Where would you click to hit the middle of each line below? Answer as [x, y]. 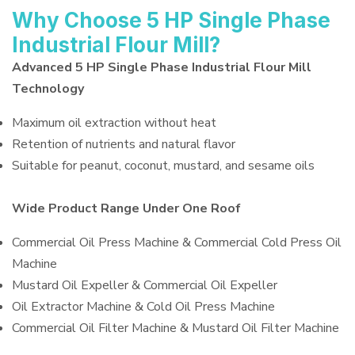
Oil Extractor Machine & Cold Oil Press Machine [143, 307]
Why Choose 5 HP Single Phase [171, 20]
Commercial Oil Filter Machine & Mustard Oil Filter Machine [176, 328]
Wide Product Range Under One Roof [126, 208]
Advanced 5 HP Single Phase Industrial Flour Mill [162, 67]
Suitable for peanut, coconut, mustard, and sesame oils [163, 166]
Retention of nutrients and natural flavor [124, 144]
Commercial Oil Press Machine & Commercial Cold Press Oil [177, 242]
